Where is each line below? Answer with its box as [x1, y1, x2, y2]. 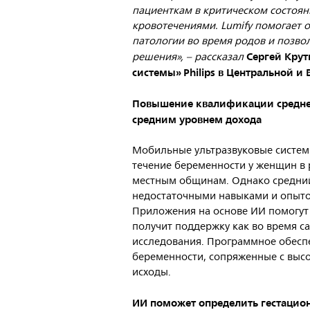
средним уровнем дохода [132, 111, 262, 129]
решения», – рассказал [132, 48, 244, 66]
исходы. [132, 264, 172, 281]
